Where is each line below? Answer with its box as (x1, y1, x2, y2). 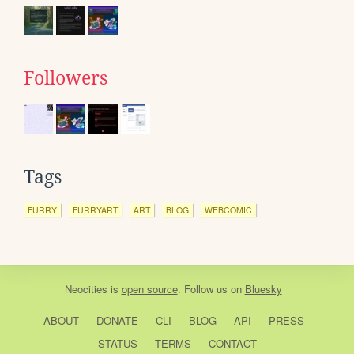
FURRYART (73, 204, 118, 217)
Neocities (64, 281, 107, 297)
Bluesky (244, 281, 282, 297)
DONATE (96, 313, 138, 329)
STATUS (97, 336, 137, 352)
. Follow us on (177, 281, 245, 297)
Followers (24, 68, 107, 89)
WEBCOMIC (205, 204, 252, 217)
